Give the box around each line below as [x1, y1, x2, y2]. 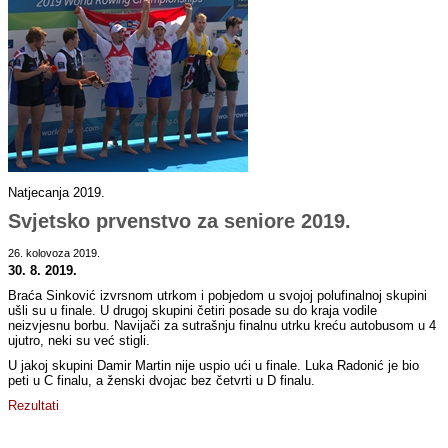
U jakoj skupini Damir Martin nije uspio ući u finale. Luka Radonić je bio [8, 358, 420, 374]
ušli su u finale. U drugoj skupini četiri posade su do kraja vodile [8, 303, 378, 319]
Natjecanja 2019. [8, 185, 106, 201]
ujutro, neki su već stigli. [8, 333, 151, 349]
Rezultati [8, 398, 60, 414]
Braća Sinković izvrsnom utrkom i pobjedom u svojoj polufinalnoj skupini [8, 288, 428, 304]
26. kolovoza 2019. [8, 247, 101, 260]
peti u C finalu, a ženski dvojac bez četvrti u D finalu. [8, 373, 316, 389]
